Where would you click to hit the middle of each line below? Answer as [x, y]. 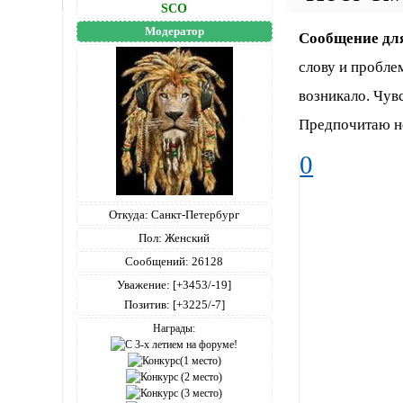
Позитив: [147, 304]
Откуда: [129, 214]
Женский [186, 237]
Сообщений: [157, 261]
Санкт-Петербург [194, 214]
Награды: [175, 328]
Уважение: [144, 284]
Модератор [174, 31]
